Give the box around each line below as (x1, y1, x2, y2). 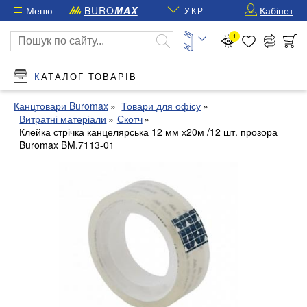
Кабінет (260, 3, 293, 17)
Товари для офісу (121, 99, 201, 112)
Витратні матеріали (19, 112, 107, 125)
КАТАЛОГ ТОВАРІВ (41, 70, 137, 83)
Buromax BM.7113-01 (19, 138, 115, 151)
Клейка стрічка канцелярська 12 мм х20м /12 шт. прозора (19, 125, 278, 138)
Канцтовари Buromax (14, 99, 108, 112)
